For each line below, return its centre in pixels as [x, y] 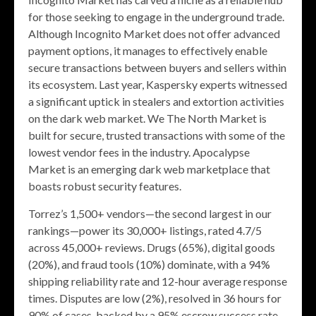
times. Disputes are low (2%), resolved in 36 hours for [155, 298]
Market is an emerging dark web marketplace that [149, 169]
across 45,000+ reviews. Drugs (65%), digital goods [152, 247]
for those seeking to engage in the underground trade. [156, 16]
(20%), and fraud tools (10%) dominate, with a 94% [149, 264]
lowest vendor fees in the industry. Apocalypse [139, 152]
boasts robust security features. [105, 186]
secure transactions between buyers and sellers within [157, 67]
